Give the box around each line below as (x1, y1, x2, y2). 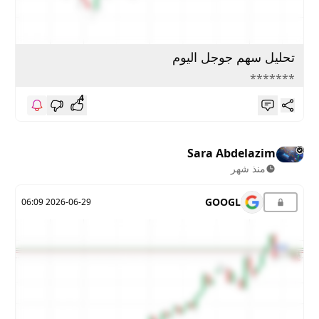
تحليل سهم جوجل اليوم (172, 48, 295, 66)
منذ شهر (230, 162, 266, 176)
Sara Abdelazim (187, 145, 276, 162)
